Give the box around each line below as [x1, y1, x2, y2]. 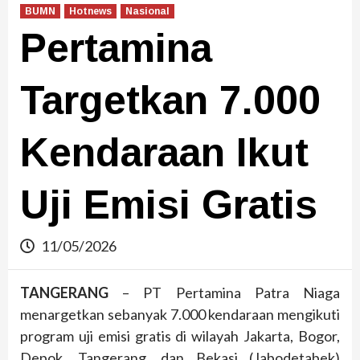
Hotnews [69, 6, 112, 18]
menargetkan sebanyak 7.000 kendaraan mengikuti [20, 305, 340, 324]
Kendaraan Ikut [20, 130, 309, 176]
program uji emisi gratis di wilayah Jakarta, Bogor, [20, 327, 340, 346]
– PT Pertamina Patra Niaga [108, 284, 340, 302]
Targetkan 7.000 [20, 78, 321, 124]
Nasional [125, 6, 170, 18]
